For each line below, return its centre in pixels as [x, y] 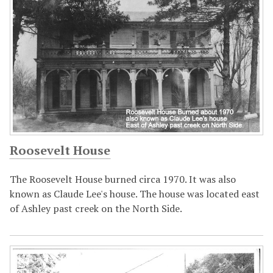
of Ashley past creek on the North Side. [96, 208]
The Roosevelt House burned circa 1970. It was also [123, 179]
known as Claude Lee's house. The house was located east [135, 193]
